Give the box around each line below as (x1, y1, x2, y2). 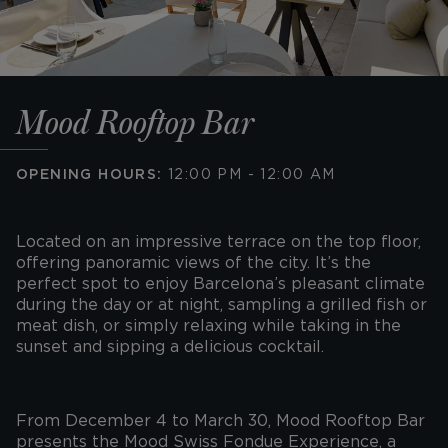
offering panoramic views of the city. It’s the (16, 253, 371, 272)
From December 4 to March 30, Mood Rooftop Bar (16, 411, 425, 430)
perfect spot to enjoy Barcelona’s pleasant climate (16, 274, 425, 293)
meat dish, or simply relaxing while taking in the (16, 316, 401, 335)
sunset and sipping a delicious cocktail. (16, 337, 324, 356)
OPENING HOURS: (16, 166, 163, 182)
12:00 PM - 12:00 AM (162, 166, 336, 182)
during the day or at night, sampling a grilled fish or (16, 295, 427, 314)
